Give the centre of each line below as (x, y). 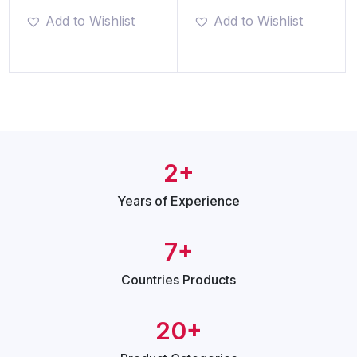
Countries (152, 280)
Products (209, 280)
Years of (144, 201)
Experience (205, 201)
